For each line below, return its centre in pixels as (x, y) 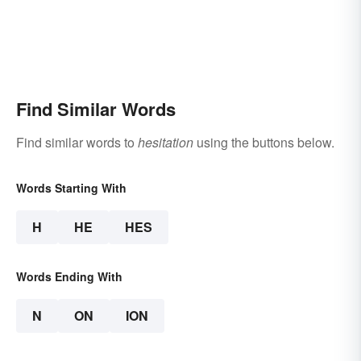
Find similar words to (77, 143)
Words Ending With (69, 277)
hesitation (166, 143)
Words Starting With (71, 188)
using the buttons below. (264, 143)
